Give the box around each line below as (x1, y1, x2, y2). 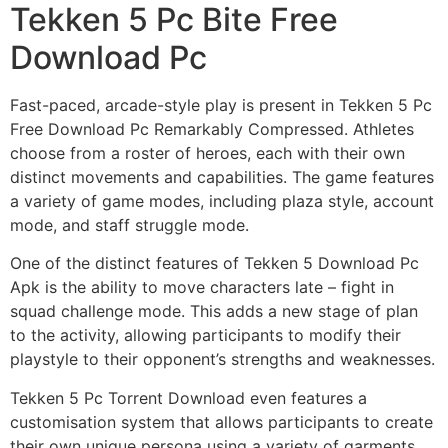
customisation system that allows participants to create (10, 411, 433, 432)
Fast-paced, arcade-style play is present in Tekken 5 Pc (10, 94, 432, 115)
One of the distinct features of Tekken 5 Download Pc (10, 253, 419, 274)
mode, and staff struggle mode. (10, 214, 249, 235)
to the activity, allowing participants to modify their (10, 325, 401, 346)
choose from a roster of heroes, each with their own (10, 142, 405, 163)
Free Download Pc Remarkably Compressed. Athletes (10, 118, 414, 139)
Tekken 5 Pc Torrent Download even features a (10, 387, 367, 408)
